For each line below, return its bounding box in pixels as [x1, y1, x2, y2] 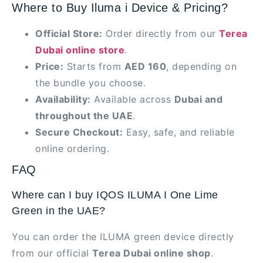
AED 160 [124, 60, 166, 72]
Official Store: [35, 27, 103, 39]
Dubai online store [35, 43, 124, 56]
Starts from [63, 60, 124, 72]
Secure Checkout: [35, 126, 123, 138]
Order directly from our [102, 27, 219, 39]
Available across [90, 93, 174, 105]
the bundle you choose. [35, 76, 146, 89]
